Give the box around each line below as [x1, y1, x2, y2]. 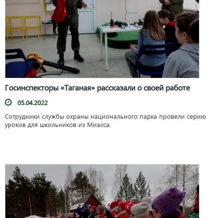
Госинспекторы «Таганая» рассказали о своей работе [5, 82, 190, 93]
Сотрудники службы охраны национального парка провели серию [5, 112, 206, 121]
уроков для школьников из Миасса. [5, 120, 111, 129]
